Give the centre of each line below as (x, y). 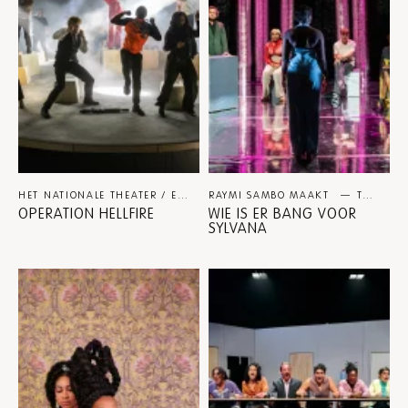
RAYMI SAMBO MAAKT (271, 196)
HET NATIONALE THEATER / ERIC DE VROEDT (182, 196)
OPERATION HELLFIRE (87, 214)
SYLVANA (238, 229)
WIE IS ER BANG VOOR (283, 214)
